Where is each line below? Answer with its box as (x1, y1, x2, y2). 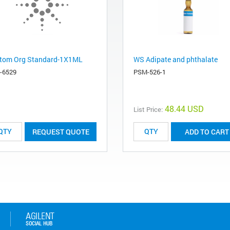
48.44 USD (165, 103, 204, 114)
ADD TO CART (185, 126, 229, 137)
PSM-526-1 (133, 67, 166, 76)
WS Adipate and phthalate (133, 54, 218, 64)
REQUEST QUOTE (32, 126, 89, 137)
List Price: (133, 104, 163, 114)
